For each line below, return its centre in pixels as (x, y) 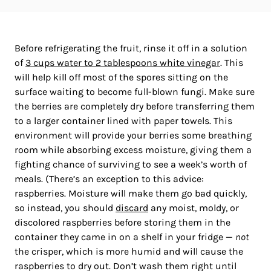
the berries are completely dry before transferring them (135, 106)
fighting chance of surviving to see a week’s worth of (131, 165)
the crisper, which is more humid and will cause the (129, 252)
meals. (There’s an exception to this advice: (109, 179)
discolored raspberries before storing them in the (122, 223)
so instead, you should (65, 208)
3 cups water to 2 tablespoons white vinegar (123, 63)
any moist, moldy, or (194, 208)
